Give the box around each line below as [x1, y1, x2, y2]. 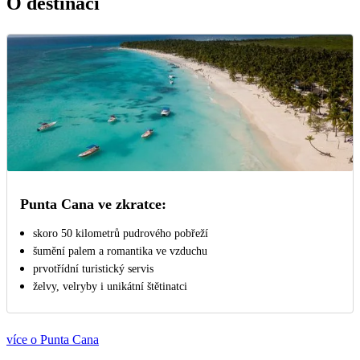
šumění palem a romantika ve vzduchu [33, 245, 207, 258]
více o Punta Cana [6, 333, 99, 347]
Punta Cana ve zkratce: [20, 196, 166, 213]
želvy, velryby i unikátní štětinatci [33, 280, 187, 293]
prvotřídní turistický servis [33, 263, 153, 276]
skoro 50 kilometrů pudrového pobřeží [33, 227, 208, 240]
